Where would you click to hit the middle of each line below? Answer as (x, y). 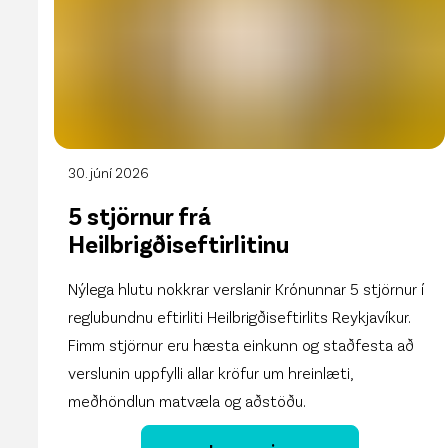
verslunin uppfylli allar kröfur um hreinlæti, (211, 372)
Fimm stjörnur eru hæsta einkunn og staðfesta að (241, 344)
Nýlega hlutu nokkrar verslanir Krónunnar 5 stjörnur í (246, 288)
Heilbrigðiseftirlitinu (179, 243)
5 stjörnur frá (140, 215)
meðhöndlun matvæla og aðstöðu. (187, 400)
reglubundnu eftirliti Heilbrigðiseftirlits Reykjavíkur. (239, 316)
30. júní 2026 (109, 172)
